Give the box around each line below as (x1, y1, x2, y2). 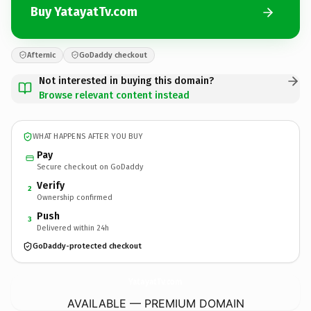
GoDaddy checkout (79, 50, 147, 60)
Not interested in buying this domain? (39, 74, 214, 87)
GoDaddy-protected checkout (33, 242, 142, 251)
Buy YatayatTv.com (31, 4, 137, 19)
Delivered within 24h (37, 223, 109, 233)
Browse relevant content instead (39, 89, 190, 101)
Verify (37, 179, 65, 192)
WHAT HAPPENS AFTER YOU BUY (33, 132, 143, 141)
